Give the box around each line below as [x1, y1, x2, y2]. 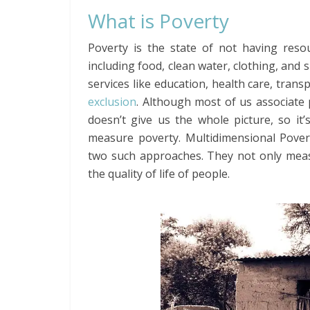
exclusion [88, 94, 136, 109]
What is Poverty [88, 8, 229, 34]
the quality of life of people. [88, 166, 230, 181]
